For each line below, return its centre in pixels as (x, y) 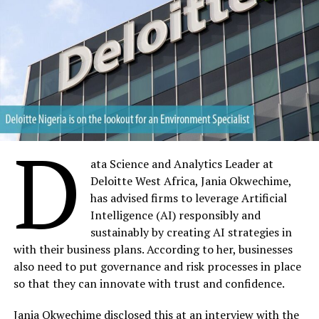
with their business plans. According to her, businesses (153, 249)
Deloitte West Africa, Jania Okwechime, (191, 181)
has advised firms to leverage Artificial (189, 198)
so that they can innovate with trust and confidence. (149, 283)
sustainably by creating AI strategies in (192, 232)
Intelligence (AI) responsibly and (176, 215)
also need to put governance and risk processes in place (157, 266)
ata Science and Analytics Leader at (182, 163)
